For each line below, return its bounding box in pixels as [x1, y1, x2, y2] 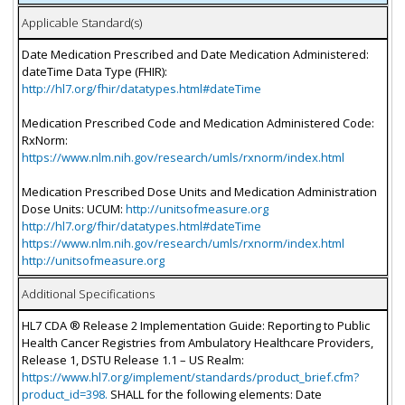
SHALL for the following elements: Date [107, 385, 322, 402]
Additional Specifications [21, 285, 155, 302]
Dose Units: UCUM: [21, 200, 126, 217]
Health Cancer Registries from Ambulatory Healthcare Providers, [21, 334, 373, 351]
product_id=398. [21, 385, 108, 402]
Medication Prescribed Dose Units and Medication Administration [21, 183, 377, 200]
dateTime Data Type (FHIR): [21, 62, 167, 80]
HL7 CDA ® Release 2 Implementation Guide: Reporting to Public [21, 316, 370, 334]
